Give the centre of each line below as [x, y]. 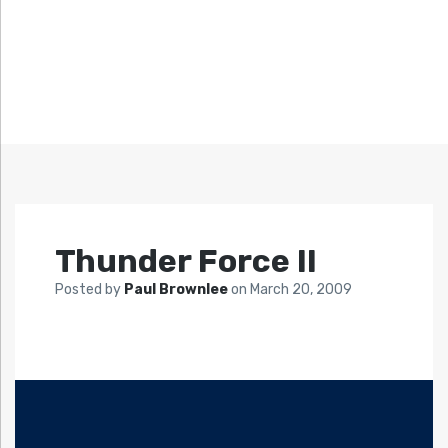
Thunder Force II [186, 261]
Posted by [89, 290]
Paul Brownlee [177, 290]
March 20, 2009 [301, 290]
